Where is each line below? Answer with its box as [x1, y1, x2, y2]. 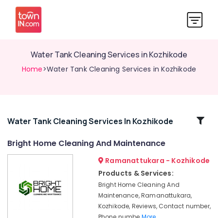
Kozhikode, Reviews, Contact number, [98, 202, 211, 210]
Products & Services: [98, 168, 174, 178]
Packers [7, 157, 31, 165]
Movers [7, 176, 29, 184]
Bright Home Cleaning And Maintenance [7, 138, 165, 149]
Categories [8, 126, 58, 138]
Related [16, 114, 51, 127]
